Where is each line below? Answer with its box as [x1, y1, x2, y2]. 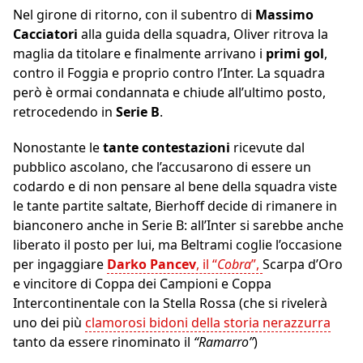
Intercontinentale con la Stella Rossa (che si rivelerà [13, 294, 327, 313]
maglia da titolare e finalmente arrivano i [13, 45, 266, 63]
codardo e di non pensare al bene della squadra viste [13, 177, 337, 196]
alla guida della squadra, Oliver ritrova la [78, 25, 328, 44]
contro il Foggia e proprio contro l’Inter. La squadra [13, 64, 325, 83]
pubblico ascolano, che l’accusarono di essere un [13, 158, 311, 177]
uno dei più [13, 314, 85, 332]
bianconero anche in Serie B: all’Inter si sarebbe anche [13, 216, 344, 235]
